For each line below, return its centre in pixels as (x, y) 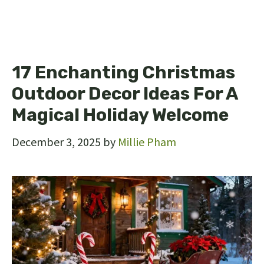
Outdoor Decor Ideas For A (125, 93)
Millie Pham (147, 141)
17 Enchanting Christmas (123, 72)
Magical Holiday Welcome (120, 115)
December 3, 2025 (56, 141)
